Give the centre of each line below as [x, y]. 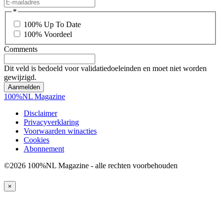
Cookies [37, 140]
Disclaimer [40, 113]
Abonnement [44, 148]
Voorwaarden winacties [60, 131]
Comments [21, 49]
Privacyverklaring [51, 122]
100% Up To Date [52, 24]
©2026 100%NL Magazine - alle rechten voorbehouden [91, 165]
